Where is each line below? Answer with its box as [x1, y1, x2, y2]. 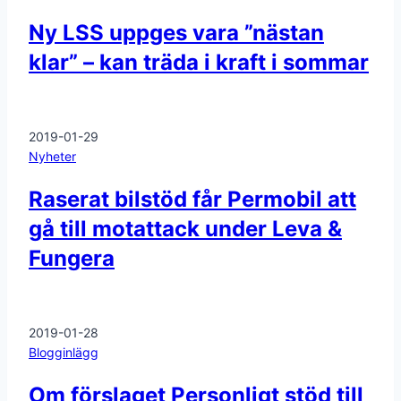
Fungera [29, 244, 115, 271]
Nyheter [29, 148, 76, 164]
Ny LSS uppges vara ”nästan [29, 20, 324, 46]
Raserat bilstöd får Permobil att [29, 185, 356, 212]
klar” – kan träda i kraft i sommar [29, 49, 369, 75]
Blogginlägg [29, 344, 98, 360]
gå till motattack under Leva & [29, 215, 342, 242]
